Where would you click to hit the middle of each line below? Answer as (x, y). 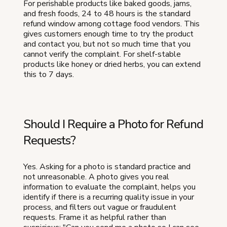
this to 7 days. (49, 75)
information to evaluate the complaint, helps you (109, 187)
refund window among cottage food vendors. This (111, 24)
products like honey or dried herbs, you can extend (112, 65)
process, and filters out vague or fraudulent (100, 207)
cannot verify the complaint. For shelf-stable (102, 54)
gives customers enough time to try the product (108, 34)
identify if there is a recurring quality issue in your (109, 197)
